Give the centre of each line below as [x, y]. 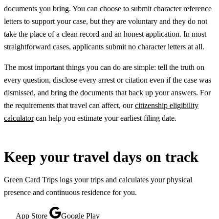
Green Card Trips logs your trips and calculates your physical [98, 180]
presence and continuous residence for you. [70, 193]
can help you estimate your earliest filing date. [105, 118]
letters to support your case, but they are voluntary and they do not [106, 22]
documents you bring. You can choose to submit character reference [108, 9]
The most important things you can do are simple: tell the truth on [104, 67]
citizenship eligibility [167, 106]
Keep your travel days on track [101, 157]
